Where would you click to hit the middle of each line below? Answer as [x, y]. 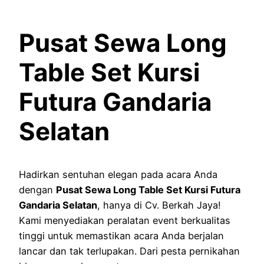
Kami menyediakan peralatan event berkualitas [125, 221]
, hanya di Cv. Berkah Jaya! [159, 205]
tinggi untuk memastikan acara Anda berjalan [121, 236]
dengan [37, 190]
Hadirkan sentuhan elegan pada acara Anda [118, 175]
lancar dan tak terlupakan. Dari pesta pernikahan [129, 251]
